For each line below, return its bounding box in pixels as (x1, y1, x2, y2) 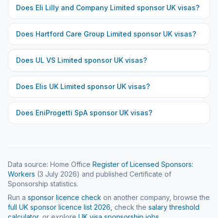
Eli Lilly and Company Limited (36, 3, 135, 12)
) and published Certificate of (77, 170, 171, 178)
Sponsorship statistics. (8, 180, 78, 188)
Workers (8, 170, 35, 178)
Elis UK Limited (36, 82, 85, 91)
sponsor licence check (28, 193, 101, 201)
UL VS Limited (36, 56, 82, 64)
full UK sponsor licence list (8, 203, 94, 211)
